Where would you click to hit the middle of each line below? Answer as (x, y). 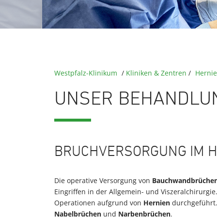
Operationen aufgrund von (99, 203)
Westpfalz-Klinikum (86, 73)
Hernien (157, 203)
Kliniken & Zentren (156, 73)
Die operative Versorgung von (103, 180)
